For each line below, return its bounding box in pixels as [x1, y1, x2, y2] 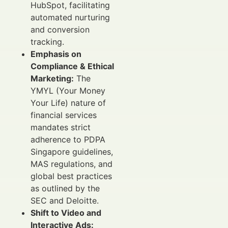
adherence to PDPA [31, 134, 105, 145]
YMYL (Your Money [31, 85, 105, 96]
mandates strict [31, 122, 91, 132]
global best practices [31, 170, 112, 181]
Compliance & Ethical [31, 61, 114, 71]
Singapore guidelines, [31, 146, 113, 157]
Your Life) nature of [31, 97, 106, 108]
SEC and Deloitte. [31, 195, 99, 206]
